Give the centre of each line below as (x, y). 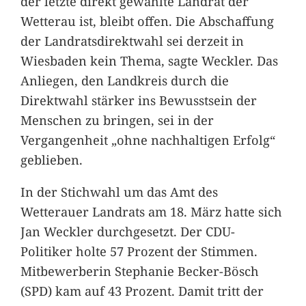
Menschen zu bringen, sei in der (117, 120)
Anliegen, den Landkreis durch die (124, 81)
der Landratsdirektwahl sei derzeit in (132, 41)
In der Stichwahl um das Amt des (119, 192)
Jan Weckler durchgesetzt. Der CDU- (127, 232)
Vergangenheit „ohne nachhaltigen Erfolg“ (148, 140)
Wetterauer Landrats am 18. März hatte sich (151, 212)
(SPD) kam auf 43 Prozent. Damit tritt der (142, 291)
